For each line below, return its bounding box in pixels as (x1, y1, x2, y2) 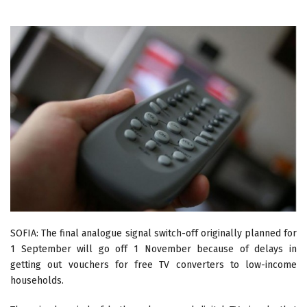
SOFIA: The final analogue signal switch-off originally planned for (10, 228, 297, 240)
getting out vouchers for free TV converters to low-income (10, 259, 297, 271)
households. (10, 275, 64, 287)
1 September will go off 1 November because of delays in (10, 243, 297, 256)
